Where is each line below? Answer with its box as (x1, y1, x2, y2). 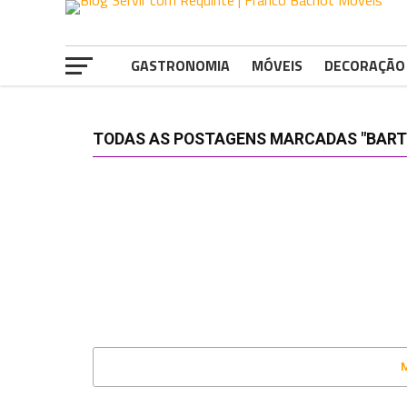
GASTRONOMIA (131, 55, 230, 76)
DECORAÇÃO (324, 55, 405, 76)
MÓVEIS (252, 55, 303, 76)
